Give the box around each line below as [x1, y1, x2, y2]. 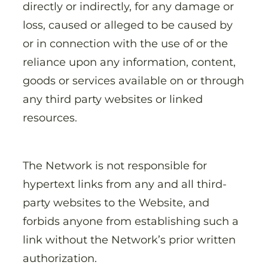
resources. [23, 110, 80, 124]
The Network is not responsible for [23, 158, 207, 172]
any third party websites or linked [23, 92, 203, 106]
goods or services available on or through [23, 73, 244, 87]
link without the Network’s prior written [23, 232, 236, 246]
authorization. [23, 251, 100, 265]
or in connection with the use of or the [23, 36, 228, 50]
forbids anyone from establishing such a [23, 214, 239, 228]
